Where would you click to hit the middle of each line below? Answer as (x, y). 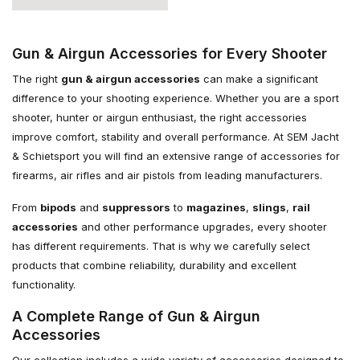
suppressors (136, 207)
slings (269, 207)
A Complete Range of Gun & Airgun (136, 316)
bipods (58, 207)
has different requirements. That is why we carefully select (161, 246)
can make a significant (259, 79)
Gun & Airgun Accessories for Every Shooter (170, 53)
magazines (216, 207)
